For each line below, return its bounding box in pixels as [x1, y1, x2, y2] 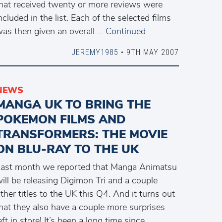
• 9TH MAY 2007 [118, 47, 179, 57]
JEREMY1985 [71, 47, 118, 57]
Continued [106, 25, 146, 37]
